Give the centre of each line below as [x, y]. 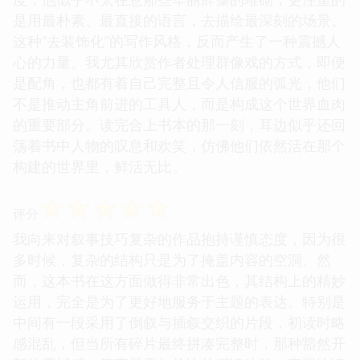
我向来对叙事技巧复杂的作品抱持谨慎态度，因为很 [179, 238]
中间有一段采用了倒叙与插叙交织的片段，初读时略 [179, 322]
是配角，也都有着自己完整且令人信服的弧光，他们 [179, 82]
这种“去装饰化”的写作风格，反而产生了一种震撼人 [177, 41]
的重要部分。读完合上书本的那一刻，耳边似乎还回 [179, 124]
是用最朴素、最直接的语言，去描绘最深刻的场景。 [179, 20]
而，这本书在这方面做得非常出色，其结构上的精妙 [179, 280]
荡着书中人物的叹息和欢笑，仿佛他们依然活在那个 [179, 145]
